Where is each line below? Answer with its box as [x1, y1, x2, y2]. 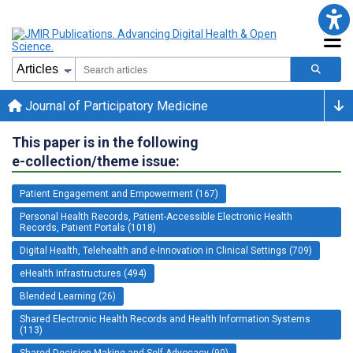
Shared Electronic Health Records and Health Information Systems [20, 313, 310, 325]
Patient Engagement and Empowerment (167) [20, 188, 218, 199]
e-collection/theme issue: [12, 152, 180, 169]
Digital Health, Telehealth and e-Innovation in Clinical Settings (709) [20, 244, 312, 256]
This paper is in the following [12, 133, 199, 150]
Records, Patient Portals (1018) [20, 221, 156, 233]
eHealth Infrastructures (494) [20, 267, 147, 279]
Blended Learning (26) [20, 290, 116, 302]
